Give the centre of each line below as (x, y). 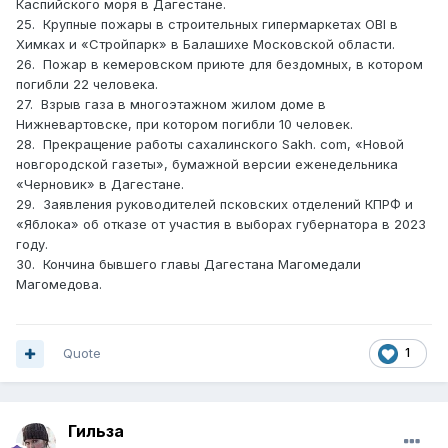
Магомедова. (59, 284)
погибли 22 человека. (87, 84)
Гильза (96, 431)
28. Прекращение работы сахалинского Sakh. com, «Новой (210, 144)
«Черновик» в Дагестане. (100, 184)
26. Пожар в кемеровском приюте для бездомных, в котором (219, 64)
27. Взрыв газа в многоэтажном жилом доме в (171, 104)
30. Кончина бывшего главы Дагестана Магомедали (188, 264)
